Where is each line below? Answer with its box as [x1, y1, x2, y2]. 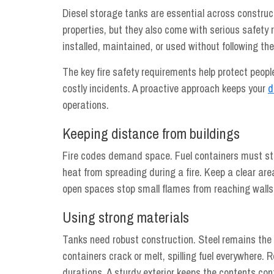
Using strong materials [62, 207, 189, 227]
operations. [62, 97, 109, 113]
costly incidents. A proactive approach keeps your [62, 81, 268, 96]
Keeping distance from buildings [62, 124, 240, 143]
